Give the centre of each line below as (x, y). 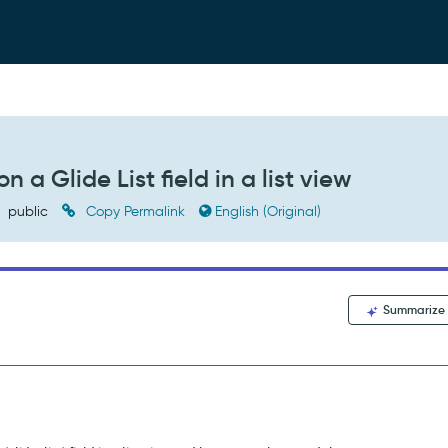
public (28, 211)
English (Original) (268, 211)
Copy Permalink (136, 211)
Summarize (413, 309)
